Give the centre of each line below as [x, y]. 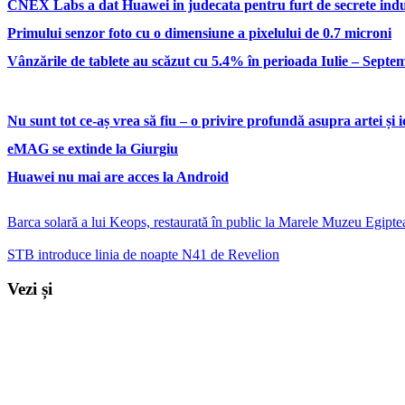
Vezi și [30, 289]
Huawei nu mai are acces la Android [118, 177]
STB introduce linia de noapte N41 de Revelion [143, 254]
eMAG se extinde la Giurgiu [93, 148]
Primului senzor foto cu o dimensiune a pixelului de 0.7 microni [199, 33]
